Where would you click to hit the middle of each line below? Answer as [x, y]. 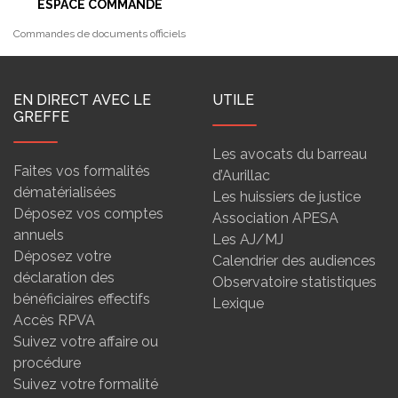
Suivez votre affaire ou [86, 342]
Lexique [238, 303]
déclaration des [64, 278]
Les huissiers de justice [287, 197]
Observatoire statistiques [295, 282]
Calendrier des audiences [294, 261]
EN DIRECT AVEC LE [82, 100]
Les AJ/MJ [248, 239]
